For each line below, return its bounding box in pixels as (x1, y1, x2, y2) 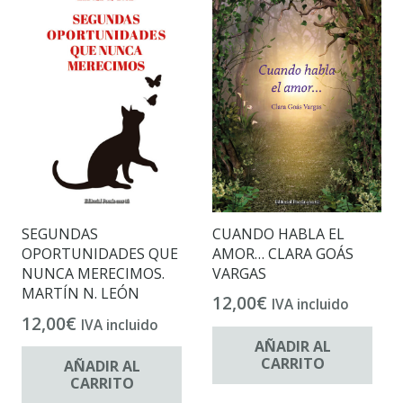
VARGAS (212, 263, 266, 283)
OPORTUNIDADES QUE (22, 243, 178, 264)
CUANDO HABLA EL (212, 223, 345, 244)
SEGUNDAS (22, 223, 98, 244)
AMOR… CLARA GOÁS (212, 243, 354, 264)
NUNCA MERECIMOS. (22, 263, 165, 283)
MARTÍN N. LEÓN (22, 282, 139, 303)
